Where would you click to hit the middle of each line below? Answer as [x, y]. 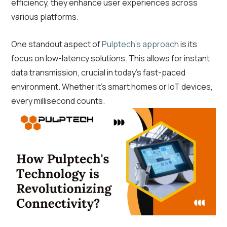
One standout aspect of [56, 44]
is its [188, 44]
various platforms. [45, 17]
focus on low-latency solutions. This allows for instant [110, 59]
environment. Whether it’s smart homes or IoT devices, [112, 87]
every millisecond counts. [58, 101]
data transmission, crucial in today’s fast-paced [98, 73]
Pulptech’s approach [140, 44]
